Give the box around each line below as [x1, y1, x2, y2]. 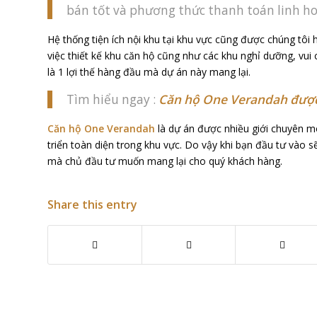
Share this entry [47, 196, 137, 212]
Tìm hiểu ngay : [67, 91, 158, 108]
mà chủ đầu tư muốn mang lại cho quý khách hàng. [47, 154, 282, 168]
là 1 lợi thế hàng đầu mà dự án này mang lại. [47, 64, 250, 79]
